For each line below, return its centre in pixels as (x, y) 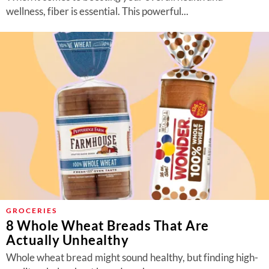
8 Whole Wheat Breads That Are (107, 225)
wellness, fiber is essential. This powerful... (97, 11)
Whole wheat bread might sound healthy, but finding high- (132, 257)
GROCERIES (32, 210)
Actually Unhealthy (67, 240)
